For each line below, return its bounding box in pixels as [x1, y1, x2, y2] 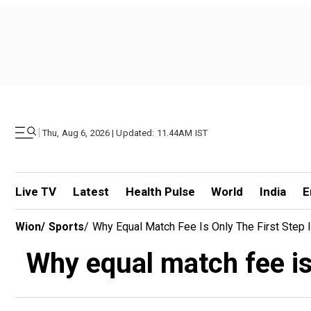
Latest [72, 185, 109, 199]
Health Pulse [125, 185, 195, 199]
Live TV [15, 185, 56, 199]
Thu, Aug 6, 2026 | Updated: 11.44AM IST [42, 127, 208, 138]
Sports [49, 220, 84, 233]
